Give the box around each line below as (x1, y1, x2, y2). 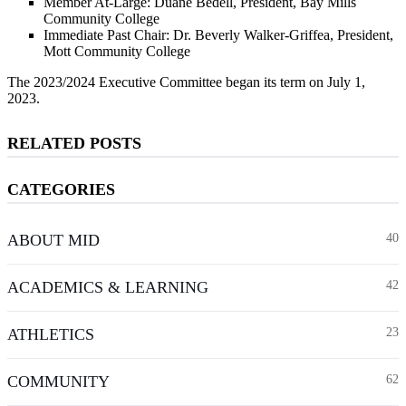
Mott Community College (43, 43, 190, 59)
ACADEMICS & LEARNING (7, 277, 208, 296)
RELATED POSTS (7, 133, 141, 152)
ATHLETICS (7, 324, 94, 343)
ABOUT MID (7, 230, 100, 249)
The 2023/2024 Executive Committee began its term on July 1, (7, 73, 365, 90)
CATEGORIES (7, 179, 115, 198)
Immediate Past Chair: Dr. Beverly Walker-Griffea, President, (43, 26, 393, 43)
